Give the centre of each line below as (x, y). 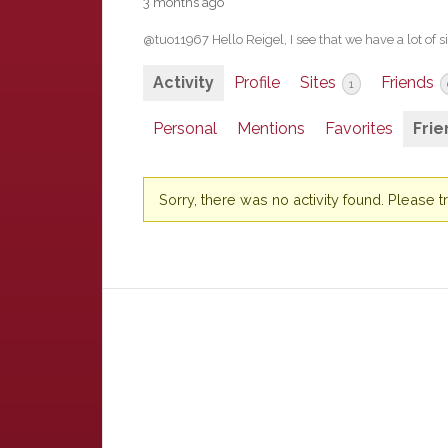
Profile (257, 82)
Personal (185, 128)
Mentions (271, 128)
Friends (409, 82)
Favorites (359, 128)
